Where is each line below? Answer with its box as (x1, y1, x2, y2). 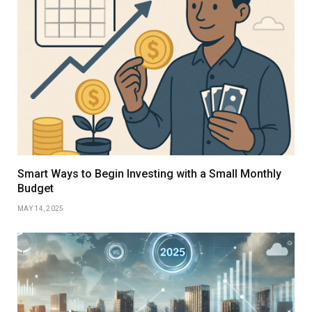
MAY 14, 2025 (17, 205, 64, 213)
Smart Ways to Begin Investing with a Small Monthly (17, 167, 281, 181)
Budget (17, 182, 54, 196)
